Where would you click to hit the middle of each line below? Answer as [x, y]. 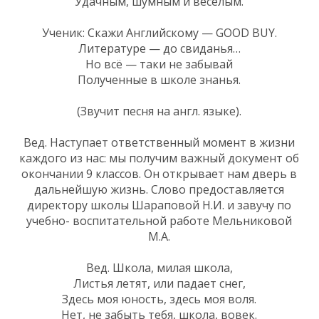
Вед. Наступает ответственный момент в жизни [159, 142]
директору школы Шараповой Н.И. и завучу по [159, 205]
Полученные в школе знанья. [159, 79]
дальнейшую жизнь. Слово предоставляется [159, 189]
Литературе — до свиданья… [159, 48]
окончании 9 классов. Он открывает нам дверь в [159, 173]
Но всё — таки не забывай [159, 64]
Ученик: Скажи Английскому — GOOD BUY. [159, 32]
